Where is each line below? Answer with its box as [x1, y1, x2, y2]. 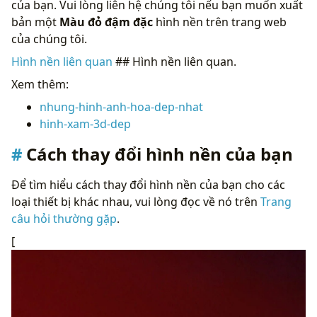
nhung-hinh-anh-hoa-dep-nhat [40, 98, 203, 115]
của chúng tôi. [11, 30, 87, 47]
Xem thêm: [11, 76, 69, 92]
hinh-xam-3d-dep [40, 115, 131, 132]
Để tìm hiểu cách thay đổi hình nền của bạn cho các [11, 176, 285, 192]
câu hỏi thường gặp [11, 210, 117, 226]
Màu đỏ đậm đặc [59, 13, 153, 30]
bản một [11, 13, 59, 30]
